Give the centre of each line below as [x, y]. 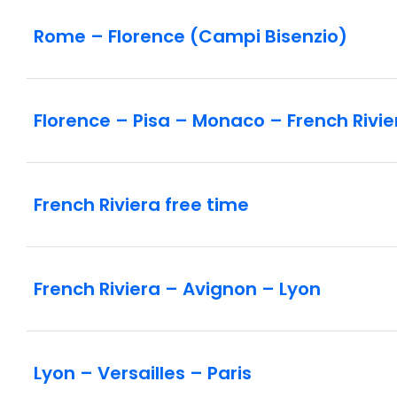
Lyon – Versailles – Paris [143, 374]
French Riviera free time [141, 205]
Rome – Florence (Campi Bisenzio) [191, 37]
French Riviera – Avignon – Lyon [177, 289]
